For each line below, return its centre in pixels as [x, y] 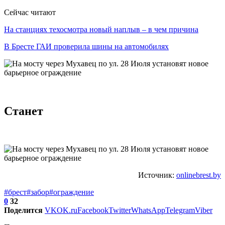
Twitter [120, 210]
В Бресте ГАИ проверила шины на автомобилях [86, 46]
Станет [24, 111]
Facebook [93, 210]
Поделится [23, 210]
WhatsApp [148, 210]
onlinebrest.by [199, 175]
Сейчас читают [30, 12]
